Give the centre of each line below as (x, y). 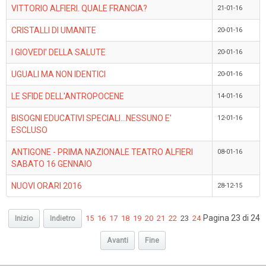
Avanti (118, 240)
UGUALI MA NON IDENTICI (58, 74)
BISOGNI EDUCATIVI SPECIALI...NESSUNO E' (91, 118)
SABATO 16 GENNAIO (52, 164)
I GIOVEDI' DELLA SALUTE (58, 52)
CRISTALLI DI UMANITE (54, 30)
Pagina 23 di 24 (232, 218)
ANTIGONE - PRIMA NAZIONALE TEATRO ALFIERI (102, 152)
